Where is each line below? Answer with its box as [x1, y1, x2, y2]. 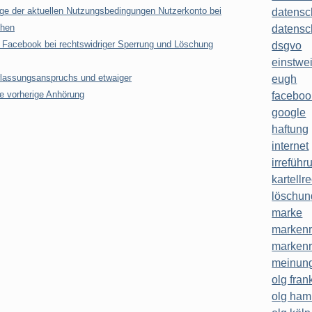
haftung [272, 123, 309, 136]
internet [272, 140, 309, 153]
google [272, 107, 306, 119]
